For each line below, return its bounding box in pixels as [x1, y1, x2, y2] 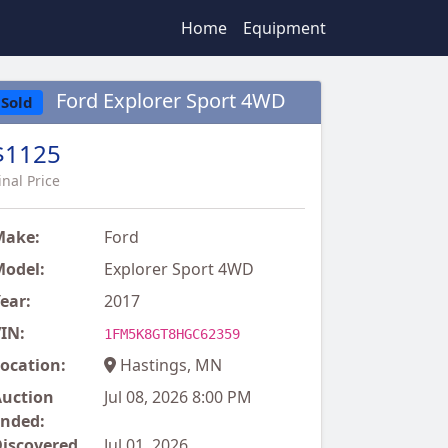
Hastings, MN [115, 354, 222, 377]
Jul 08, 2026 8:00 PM [103, 386, 252, 409]
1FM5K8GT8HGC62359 [103, 326, 240, 343]
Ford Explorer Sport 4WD [50, 87, 286, 114]
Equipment [243, 17, 326, 39]
